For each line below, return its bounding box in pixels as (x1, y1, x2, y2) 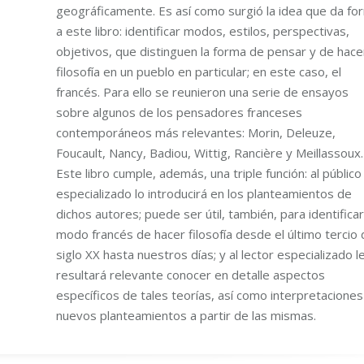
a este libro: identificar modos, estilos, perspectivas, (55, 22, 349, 39)
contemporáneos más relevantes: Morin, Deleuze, (55, 123, 336, 141)
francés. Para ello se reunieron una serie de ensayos (55, 83, 349, 100)
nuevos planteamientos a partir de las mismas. (55, 306, 316, 323)
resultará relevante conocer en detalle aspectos (55, 266, 325, 283)
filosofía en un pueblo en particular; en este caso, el (55, 63, 341, 80)
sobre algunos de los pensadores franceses (55, 103, 302, 120)
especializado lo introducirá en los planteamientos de (55, 184, 352, 201)
